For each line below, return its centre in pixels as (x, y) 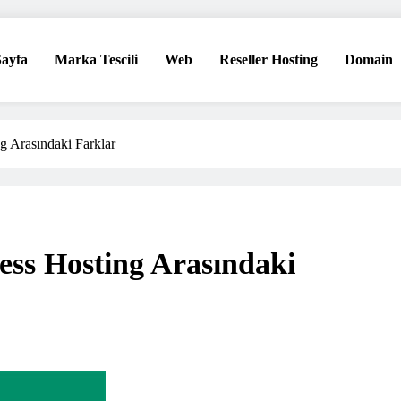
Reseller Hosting (269, 60)
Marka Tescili (96, 60)
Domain (369, 60)
